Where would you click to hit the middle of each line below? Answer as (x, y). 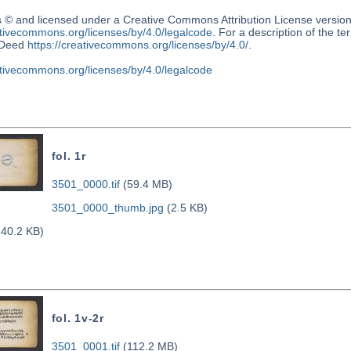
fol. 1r (69, 156)
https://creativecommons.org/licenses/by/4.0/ (138, 44)
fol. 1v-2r (78, 318)
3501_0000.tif (85, 185)
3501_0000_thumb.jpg (107, 208)
